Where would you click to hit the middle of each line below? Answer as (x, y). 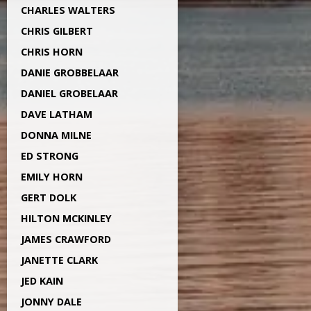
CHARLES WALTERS (68, 10)
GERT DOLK (49, 197)
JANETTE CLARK (59, 260)
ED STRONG (50, 156)
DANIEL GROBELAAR (69, 93)
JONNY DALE (51, 302)
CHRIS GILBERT (57, 31)
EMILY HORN (52, 177)
